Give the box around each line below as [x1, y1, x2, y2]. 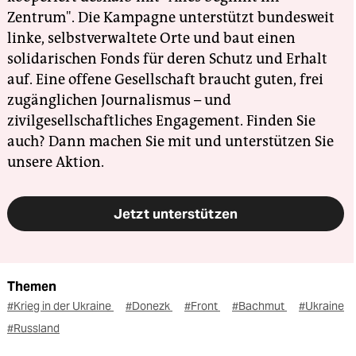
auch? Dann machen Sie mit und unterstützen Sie [7, 133, 334, 151]
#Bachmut [232, 299, 287, 314]
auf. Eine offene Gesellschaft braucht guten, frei [7, 71, 323, 89]
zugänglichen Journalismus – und [7, 91, 231, 110]
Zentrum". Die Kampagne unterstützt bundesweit [7, 9, 335, 27]
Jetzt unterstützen [114, 205, 238, 223]
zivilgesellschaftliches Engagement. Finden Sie [7, 112, 315, 130]
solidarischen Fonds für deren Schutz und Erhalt [7, 50, 327, 68]
